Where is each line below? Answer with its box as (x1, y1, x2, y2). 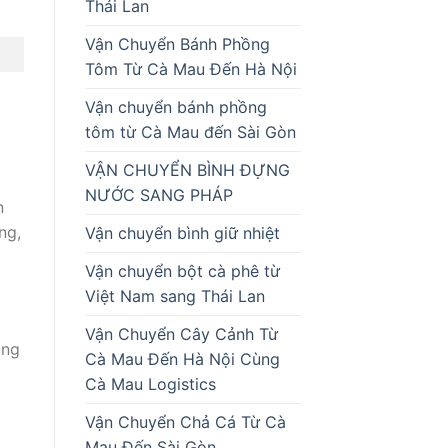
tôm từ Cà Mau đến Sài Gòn (84, 121, 301, 142)
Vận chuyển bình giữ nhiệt (84, 222, 280, 243)
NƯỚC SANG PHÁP (84, 184, 233, 205)
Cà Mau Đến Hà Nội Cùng (84, 348, 280, 369)
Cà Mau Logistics (84, 373, 221, 394)
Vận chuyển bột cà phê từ (84, 260, 280, 281)
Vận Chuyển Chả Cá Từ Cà (84, 411, 286, 432)
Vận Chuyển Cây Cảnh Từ (84, 323, 278, 344)
